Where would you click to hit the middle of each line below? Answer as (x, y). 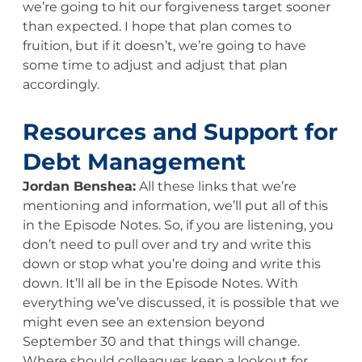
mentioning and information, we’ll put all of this (175, 205)
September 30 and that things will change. (161, 341)
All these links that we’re (216, 186)
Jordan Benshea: (79, 186)
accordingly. (61, 84)
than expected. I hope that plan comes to (157, 26)
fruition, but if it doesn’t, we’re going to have (164, 45)
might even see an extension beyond (143, 322)
